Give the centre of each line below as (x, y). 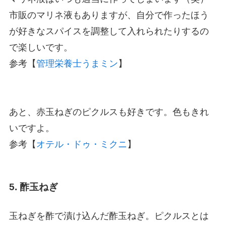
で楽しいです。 (41, 47)
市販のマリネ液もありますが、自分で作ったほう (109, 15)
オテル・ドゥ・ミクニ (81, 144)
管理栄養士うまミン (77, 63)
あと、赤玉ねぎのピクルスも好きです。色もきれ (109, 112)
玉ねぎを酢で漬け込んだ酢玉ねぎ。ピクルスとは (109, 216)
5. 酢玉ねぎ (33, 187)
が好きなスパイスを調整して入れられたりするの (109, 31)
